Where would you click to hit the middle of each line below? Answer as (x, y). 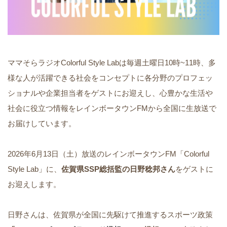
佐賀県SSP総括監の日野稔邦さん (118, 169)
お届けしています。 (42, 124)
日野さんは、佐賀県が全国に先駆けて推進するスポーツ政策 (110, 215)
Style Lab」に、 (34, 169)
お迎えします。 (34, 184)
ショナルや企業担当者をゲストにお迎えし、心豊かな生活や (110, 93)
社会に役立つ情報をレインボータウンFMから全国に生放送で (112, 108)
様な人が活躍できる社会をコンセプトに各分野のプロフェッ (110, 78)
